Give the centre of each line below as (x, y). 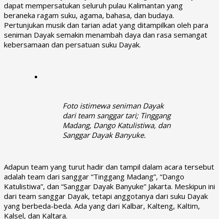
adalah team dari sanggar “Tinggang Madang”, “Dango (94, 176)
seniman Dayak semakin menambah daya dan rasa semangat (106, 34)
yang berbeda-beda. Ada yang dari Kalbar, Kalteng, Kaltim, (102, 206)
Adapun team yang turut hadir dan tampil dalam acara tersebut (109, 166)
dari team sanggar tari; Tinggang (117, 115)
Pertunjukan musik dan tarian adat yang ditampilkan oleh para (106, 25)
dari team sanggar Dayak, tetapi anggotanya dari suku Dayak (106, 196)
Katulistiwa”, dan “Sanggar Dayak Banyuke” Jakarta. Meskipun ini (109, 186)
